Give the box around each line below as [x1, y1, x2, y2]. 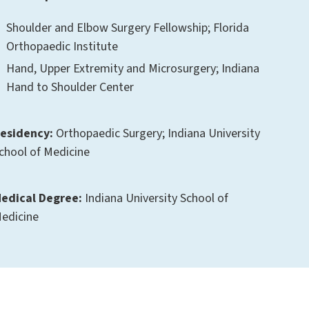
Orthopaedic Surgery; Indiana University [53, 125, 261, 143]
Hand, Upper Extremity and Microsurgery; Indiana [6, 60, 260, 78]
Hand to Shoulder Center [6, 79, 134, 97]
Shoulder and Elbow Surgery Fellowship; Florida [6, 19, 250, 37]
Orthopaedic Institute [6, 38, 119, 56]
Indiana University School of [82, 190, 229, 208]
